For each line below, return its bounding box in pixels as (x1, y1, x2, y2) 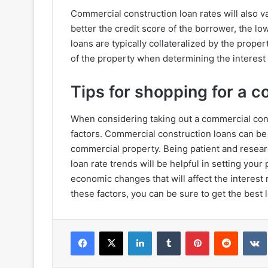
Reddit (237, 226, 261, 236)
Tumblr (180, 226, 205, 236)
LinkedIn (151, 226, 182, 236)
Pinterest (209, 226, 243, 236)
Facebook (94, 226, 130, 236)
